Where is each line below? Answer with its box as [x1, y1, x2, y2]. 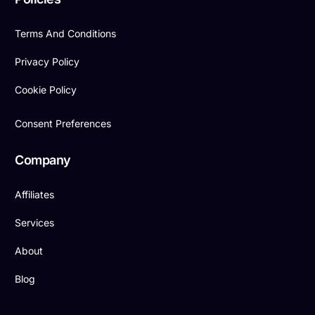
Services [15, 217, 55, 229]
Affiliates [15, 188, 55, 201]
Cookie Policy [15, 84, 77, 96]
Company [15, 153, 71, 168]
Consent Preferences [15, 117, 112, 130]
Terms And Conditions [15, 27, 117, 40]
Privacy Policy [15, 56, 80, 68]
